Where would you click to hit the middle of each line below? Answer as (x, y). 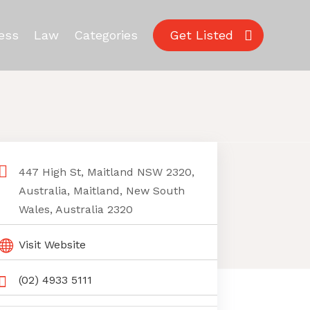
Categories (106, 35)
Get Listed (201, 35)
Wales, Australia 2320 (75, 209)
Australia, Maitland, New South (101, 190)
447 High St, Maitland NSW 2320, (106, 172)
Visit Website (52, 244)
